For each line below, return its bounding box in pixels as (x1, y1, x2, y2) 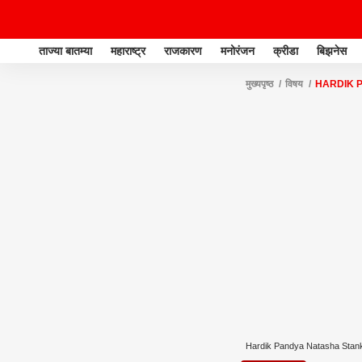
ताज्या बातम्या (39, 44, 92, 57)
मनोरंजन (221, 44, 255, 57)
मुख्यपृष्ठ (246, 78, 273, 90)
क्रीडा (273, 44, 298, 57)
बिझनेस (317, 44, 347, 57)
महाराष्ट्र (111, 44, 145, 57)
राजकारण (164, 44, 202, 57)
